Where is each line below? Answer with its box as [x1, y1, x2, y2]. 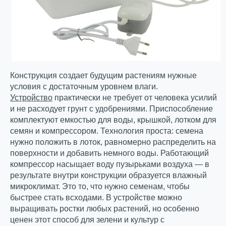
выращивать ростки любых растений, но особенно [10, 204, 199, 213]
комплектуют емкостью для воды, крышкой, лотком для [10, 116, 216, 125]
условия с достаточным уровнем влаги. [10, 82, 158, 91]
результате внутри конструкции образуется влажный [10, 171, 207, 180]
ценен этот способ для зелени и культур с [10, 215, 164, 224]
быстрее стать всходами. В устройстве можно [10, 193, 182, 202]
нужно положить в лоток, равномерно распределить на [10, 138, 216, 147]
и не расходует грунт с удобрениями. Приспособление [10, 104, 213, 114]
